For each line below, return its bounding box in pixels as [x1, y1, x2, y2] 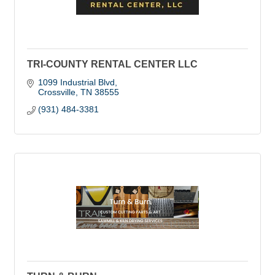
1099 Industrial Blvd [37, 77, 115, 87]
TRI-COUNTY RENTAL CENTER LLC [27, 59, 198, 69]
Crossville [37, 87, 76, 97]
